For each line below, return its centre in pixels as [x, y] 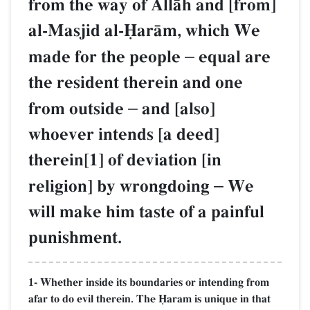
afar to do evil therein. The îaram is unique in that [149, 299]
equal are [232, 57]
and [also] [176, 109]
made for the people [107, 57]
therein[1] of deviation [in [125, 161]
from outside [78, 109]
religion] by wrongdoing [121, 187]
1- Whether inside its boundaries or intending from [149, 283]
